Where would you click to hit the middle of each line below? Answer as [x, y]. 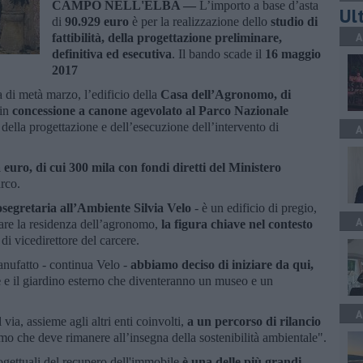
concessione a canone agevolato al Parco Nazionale [150, 110]
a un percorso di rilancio [252, 321]
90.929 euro [97, 21]
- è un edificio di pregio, [254, 207]
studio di [294, 21]
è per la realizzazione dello [200, 21]
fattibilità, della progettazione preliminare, [167, 37]
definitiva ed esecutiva [112, 53]
